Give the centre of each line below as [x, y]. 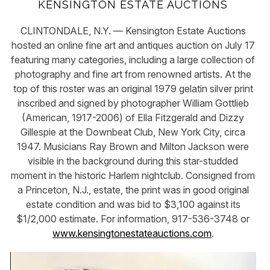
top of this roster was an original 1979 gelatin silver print [133, 88]
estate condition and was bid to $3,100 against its [133, 204]
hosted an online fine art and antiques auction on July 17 [133, 45]
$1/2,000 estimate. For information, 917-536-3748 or [133, 218]
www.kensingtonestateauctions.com [132, 233]
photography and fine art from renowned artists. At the [133, 74]
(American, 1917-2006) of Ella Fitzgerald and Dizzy [133, 117]
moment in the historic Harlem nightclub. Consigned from [133, 175]
